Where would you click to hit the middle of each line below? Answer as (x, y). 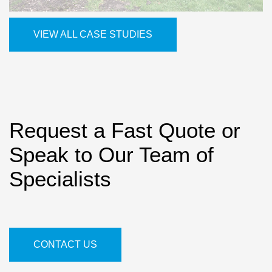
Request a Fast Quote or (125, 131)
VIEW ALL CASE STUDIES (93, 35)
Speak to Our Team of (111, 155)
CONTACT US (65, 245)
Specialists (60, 179)
